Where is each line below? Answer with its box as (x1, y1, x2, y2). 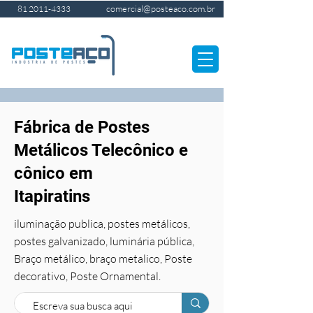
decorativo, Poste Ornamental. (14, 269, 161, 283)
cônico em (14, 163, 97, 183)
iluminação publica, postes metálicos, (14, 217, 190, 231)
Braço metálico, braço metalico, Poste (14, 252, 192, 265)
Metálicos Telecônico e (14, 140, 188, 160)
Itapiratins (14, 187, 90, 206)
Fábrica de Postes (14, 117, 150, 137)
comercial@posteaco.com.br (106, 3, 215, 14)
